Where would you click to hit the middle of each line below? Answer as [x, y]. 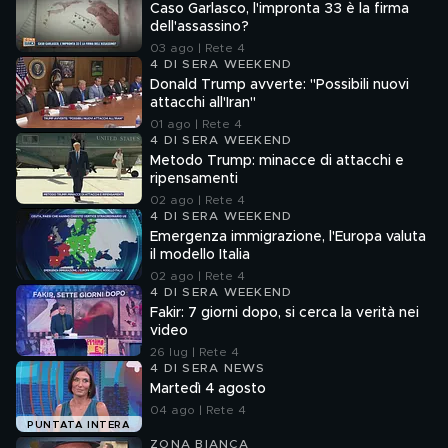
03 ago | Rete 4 [197, 48]
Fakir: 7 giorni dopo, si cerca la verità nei [284, 313]
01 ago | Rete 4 [196, 124]
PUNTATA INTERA [79, 425]
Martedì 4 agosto [208, 389]
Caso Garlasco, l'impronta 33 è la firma [279, 9]
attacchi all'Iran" [203, 103]
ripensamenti [194, 179]
